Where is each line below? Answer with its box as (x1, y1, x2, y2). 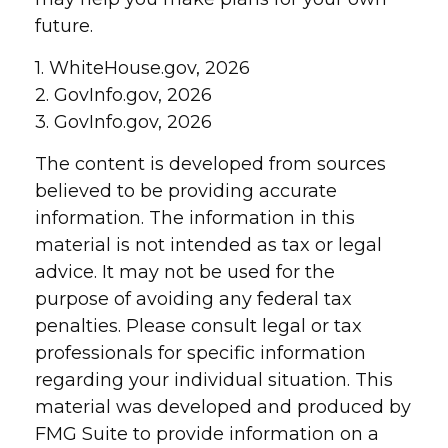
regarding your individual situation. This (35, 369, 393, 391)
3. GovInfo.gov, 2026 (35, 111, 212, 133)
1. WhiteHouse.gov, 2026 (35, 57, 250, 79)
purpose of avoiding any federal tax (35, 288, 352, 310)
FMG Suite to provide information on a (35, 423, 379, 445)
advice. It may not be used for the (35, 261, 335, 283)
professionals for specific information (35, 342, 366, 364)
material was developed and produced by (35, 396, 411, 418)
